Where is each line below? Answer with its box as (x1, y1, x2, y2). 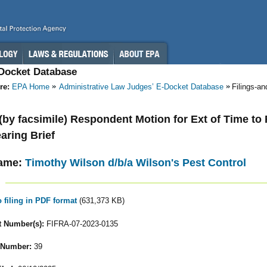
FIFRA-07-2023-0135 (44, 219, 118, 228)
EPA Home (12, 82, 49, 91)
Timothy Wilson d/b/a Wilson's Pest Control (25, 156, 246, 169)
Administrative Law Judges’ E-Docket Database (59, 82, 223, 91)
